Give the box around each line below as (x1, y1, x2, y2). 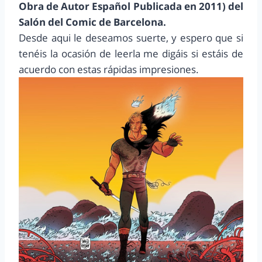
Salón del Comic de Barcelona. (19, 15, 166, 29)
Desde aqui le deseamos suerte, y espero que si (19, 31, 243, 45)
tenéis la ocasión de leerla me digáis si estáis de (19, 47, 243, 61)
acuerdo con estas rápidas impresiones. (19, 63, 199, 77)
